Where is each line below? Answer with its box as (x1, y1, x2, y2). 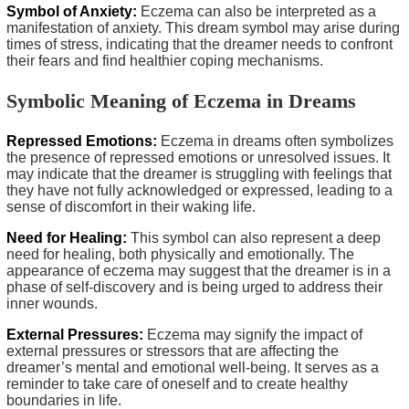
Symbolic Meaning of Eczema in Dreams (6, 89, 356, 112)
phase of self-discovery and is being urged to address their (6, 278, 383, 295)
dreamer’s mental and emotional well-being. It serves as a (6, 359, 379, 375)
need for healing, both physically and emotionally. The (6, 246, 354, 262)
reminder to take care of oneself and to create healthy (6, 375, 348, 392)
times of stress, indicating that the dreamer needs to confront (6, 36, 393, 52)
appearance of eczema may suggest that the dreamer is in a (6, 262, 391, 278)
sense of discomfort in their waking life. (6, 198, 256, 215)
